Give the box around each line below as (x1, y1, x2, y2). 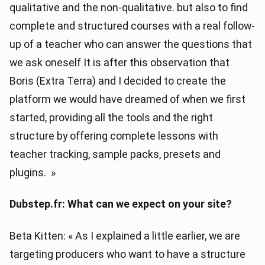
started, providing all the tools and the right (9, 111, 213, 124)
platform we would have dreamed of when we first (9, 92, 245, 105)
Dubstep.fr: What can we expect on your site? (9, 198, 232, 211)
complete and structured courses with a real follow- (9, 19, 255, 32)
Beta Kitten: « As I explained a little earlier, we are (9, 229, 240, 242)
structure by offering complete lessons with (9, 129, 218, 142)
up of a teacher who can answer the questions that (9, 37, 252, 50)
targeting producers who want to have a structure (9, 247, 245, 260)
